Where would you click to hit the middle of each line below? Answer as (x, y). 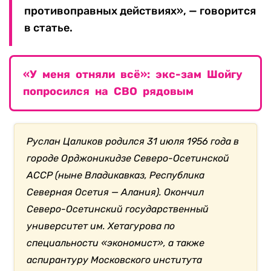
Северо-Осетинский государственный (118, 209)
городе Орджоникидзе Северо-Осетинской (128, 158)
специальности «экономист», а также (116, 243)
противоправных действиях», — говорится (140, 11)
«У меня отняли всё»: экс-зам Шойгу (133, 75)
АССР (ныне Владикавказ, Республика (116, 175)
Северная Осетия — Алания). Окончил (116, 192)
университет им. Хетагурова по (101, 226)
